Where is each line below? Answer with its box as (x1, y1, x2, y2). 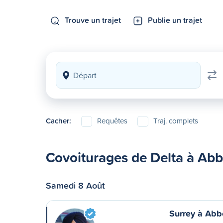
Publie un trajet (148, 14, 202, 25)
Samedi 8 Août (46, 179, 105, 192)
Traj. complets (153, 115, 198, 126)
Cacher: (46, 115, 71, 126)
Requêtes (97, 115, 127, 126)
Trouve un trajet (65, 14, 121, 25)
